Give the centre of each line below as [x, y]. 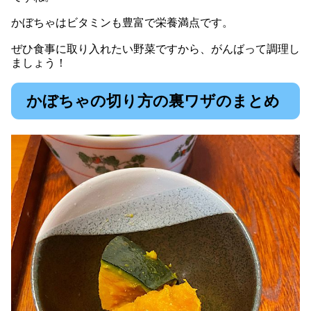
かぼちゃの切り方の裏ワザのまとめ [153, 101]
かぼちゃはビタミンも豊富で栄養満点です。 [122, 23]
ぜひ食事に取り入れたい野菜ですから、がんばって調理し [155, 49]
